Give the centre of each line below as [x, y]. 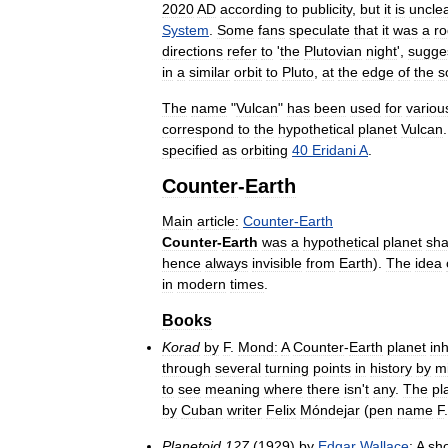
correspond [198, 129]
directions [192, 51]
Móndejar [330, 410]
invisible [277, 263]
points [332, 368]
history [391, 368]
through [186, 368]
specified [190, 150]
